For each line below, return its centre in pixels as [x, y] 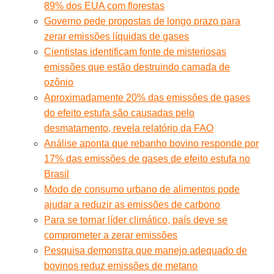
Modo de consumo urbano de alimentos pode [142, 189]
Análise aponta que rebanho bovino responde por [152, 143]
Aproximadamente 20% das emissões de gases [147, 97]
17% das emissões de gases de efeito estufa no [147, 158]
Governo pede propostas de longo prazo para [143, 21]
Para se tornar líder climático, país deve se [136, 220]
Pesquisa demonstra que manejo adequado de [146, 250]
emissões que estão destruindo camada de [137, 67]
